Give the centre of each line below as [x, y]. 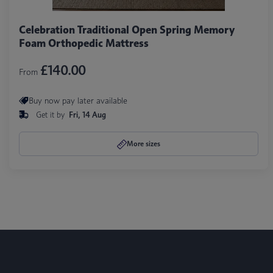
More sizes [143, 143]
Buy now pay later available [78, 101]
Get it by [51, 114]
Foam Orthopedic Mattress [84, 43]
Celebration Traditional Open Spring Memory [127, 30]
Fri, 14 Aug [87, 114]
